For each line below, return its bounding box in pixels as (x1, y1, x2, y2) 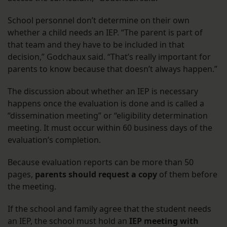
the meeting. (8, 181, 56, 193)
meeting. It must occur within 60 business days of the (8, 122, 212, 134)
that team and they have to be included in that (8, 39, 184, 51)
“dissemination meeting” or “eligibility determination (8, 110, 208, 122)
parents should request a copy (35, 169, 157, 180)
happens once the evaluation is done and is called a (8, 98, 204, 109)
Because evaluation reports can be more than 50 (8, 157, 194, 168)
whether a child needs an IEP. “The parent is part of (8, 27, 203, 39)
